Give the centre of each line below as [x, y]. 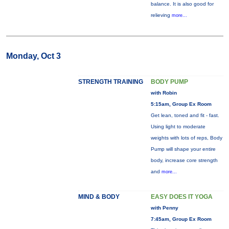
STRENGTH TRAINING [110, 82]
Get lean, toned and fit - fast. [185, 115]
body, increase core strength [184, 160]
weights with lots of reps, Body [186, 138]
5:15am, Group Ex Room [181, 104]
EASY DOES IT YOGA [181, 197]
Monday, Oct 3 [33, 56]
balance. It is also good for [182, 4]
